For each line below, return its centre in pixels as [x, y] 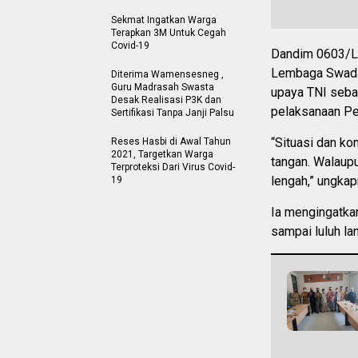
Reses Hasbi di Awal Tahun [171, 141]
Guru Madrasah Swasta [163, 87]
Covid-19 [130, 45]
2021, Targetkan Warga [162, 154]
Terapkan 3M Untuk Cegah [169, 32]
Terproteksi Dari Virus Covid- [173, 167]
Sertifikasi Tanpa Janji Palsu [173, 112]
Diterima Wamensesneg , [167, 74]
